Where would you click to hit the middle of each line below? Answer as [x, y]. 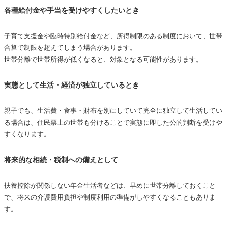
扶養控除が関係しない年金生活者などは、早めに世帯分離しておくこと [110, 186]
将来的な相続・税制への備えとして [61, 160]
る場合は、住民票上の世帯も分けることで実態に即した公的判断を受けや [113, 123]
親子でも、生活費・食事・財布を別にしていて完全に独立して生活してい [113, 111]
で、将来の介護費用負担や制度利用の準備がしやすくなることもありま [110, 197]
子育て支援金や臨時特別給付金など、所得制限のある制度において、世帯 [113, 36]
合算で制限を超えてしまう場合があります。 [70, 48]
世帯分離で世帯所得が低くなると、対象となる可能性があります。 [103, 60]
